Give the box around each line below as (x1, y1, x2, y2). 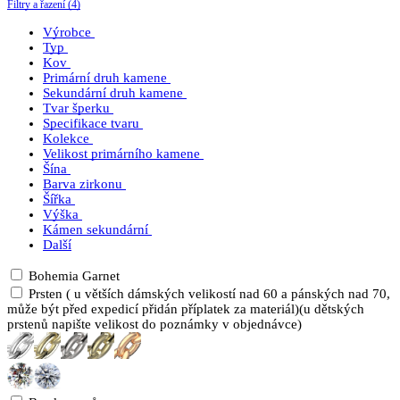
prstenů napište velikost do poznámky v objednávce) (7, 317, 302, 332)
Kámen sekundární (43, 222, 148, 237)
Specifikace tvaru (43, 116, 139, 131)
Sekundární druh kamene (43, 86, 183, 101)
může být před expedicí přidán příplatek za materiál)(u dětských (7, 302, 364, 317)
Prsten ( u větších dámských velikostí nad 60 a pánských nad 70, (29, 287, 390, 302)
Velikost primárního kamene (43, 146, 200, 162)
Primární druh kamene (43, 71, 167, 86)
